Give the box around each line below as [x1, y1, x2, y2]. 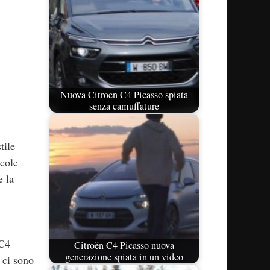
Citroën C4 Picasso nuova [74, 238, 174, 252]
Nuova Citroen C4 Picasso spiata [60, 87, 188, 101]
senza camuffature [89, 99, 159, 113]
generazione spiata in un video [65, 250, 183, 263]
